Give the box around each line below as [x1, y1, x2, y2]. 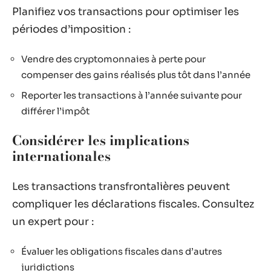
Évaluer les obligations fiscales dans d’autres [21, 246, 222, 257]
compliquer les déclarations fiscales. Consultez [12, 197, 254, 211]
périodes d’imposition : [12, 22, 131, 36]
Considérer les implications [12, 130, 189, 151]
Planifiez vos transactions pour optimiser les [12, 5, 239, 18]
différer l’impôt [21, 105, 90, 117]
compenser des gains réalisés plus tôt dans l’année [21, 69, 250, 80]
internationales [12, 146, 111, 166]
